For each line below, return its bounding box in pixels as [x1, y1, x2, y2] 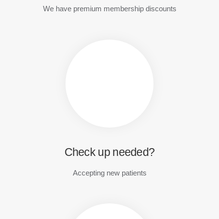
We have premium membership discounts [43, 4, 176, 13]
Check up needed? [64, 145, 155, 158]
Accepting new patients [72, 168, 147, 177]
